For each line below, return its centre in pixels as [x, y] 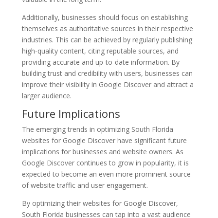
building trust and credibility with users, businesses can [107, 73]
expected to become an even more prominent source [106, 174]
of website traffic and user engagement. [85, 185]
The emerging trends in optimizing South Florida [97, 129]
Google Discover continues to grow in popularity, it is [105, 163]
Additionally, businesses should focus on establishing [105, 17]
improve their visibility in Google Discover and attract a [108, 84]
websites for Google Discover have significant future [104, 140]
